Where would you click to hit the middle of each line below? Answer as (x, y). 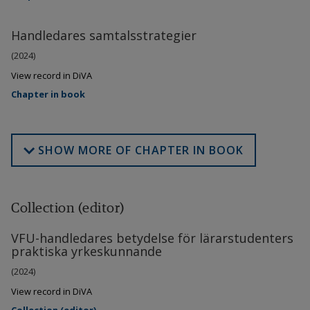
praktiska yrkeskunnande (86, 252)
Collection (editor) (68, 208)
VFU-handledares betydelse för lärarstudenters (152, 238)
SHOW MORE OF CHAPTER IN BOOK (141, 151)
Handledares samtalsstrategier (104, 36)
